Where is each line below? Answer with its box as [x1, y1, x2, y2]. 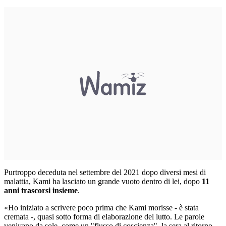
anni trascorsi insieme [4, 186, 78, 195]
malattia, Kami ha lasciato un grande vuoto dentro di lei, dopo [4, 177, 202, 186]
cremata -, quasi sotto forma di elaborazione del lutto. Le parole [4, 212, 204, 221]
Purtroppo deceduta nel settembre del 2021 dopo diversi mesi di [4, 168, 206, 177]
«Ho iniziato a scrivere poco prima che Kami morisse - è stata [4, 203, 199, 212]
